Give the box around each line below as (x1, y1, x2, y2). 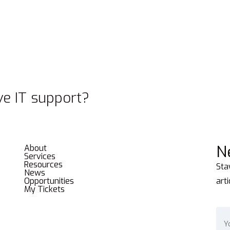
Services (24, 150, 56, 162)
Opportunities (24, 175, 74, 186)
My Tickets (24, 183, 65, 195)
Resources (24, 159, 63, 170)
